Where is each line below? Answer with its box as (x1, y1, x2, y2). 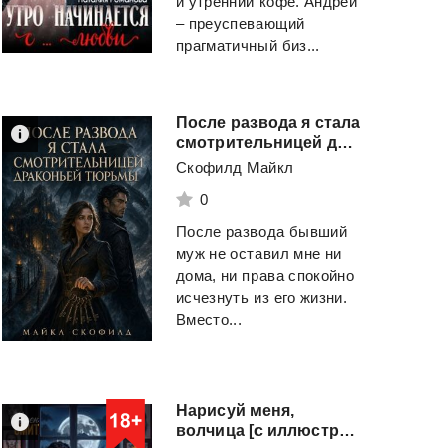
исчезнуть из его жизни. (176, 289, 348, 307)
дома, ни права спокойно (176, 267, 355, 285)
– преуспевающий (176, 15, 305, 33)
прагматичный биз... (176, 37, 320, 55)
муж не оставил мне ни (176, 245, 342, 263)
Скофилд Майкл (176, 159, 294, 177)
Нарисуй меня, (176, 402, 295, 420)
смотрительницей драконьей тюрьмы (336, 134, 353, 152)
